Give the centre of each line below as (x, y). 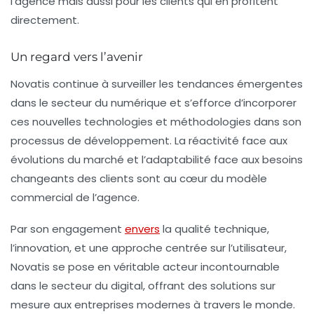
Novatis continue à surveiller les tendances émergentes (157, 84)
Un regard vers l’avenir (77, 57)
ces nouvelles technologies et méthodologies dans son (156, 122)
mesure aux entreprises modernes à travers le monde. (153, 305)
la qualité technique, (214, 229)
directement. (45, 20)
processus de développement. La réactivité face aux (149, 141)
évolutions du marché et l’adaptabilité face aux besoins (157, 160)
